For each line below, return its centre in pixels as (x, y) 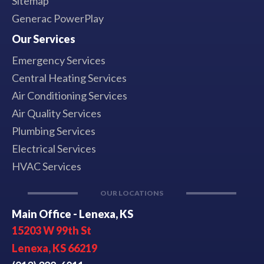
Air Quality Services (57, 113)
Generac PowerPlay (58, 18)
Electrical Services (54, 148)
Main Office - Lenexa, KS (72, 214)
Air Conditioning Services (70, 95)
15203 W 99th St (52, 230)
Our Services (44, 39)
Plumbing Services (54, 131)
